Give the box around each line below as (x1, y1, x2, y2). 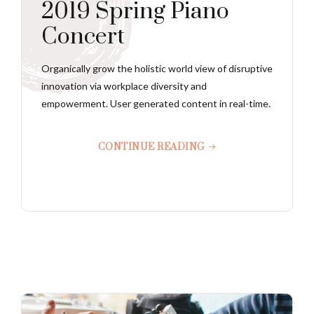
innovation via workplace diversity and (41, 79, 207, 92)
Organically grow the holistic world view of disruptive (41, 62, 273, 74)
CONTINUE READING (97, 140, 205, 153)
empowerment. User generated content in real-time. (41, 97, 271, 109)
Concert (41, 22, 125, 51)
